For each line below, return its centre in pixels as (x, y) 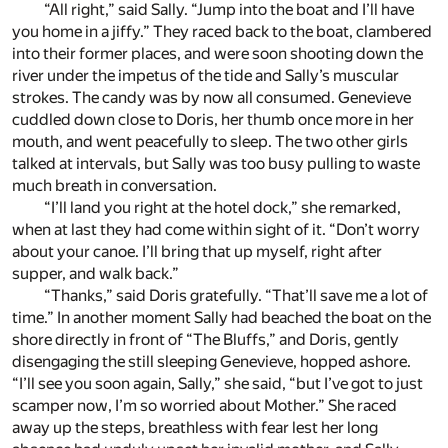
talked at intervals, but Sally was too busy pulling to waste (216, 164)
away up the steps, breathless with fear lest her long (195, 428)
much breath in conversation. (114, 186)
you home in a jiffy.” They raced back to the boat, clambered (222, 32)
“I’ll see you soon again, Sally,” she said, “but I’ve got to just (217, 384)
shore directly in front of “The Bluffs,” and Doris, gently (205, 340)
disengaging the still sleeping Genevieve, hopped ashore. (211, 362)
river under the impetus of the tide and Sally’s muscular (205, 76)
